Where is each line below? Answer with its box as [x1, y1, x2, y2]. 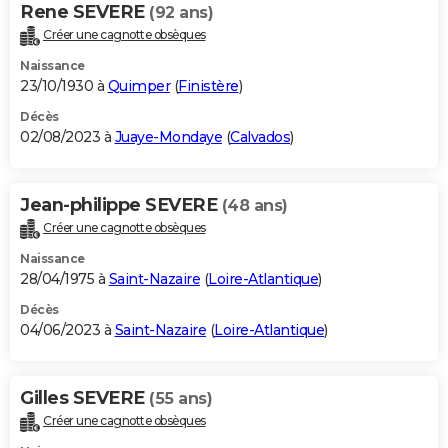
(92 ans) [149, 3, 213, 23]
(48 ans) [221, 196, 288, 216]
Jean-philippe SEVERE [20, 194, 222, 217]
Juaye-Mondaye [114, 128, 222, 147]
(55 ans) [149, 388, 212, 408]
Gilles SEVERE [20, 386, 149, 409]
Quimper [107, 77, 170, 96]
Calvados [230, 128, 290, 147]
